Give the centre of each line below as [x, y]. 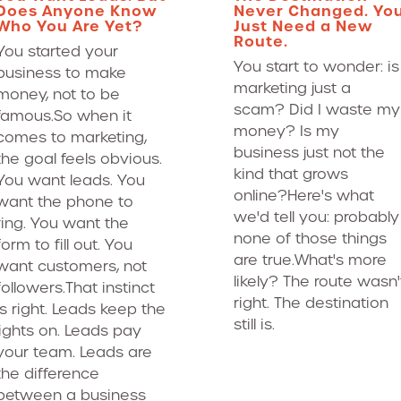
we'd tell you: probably [316, 217]
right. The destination [311, 303]
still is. [254, 324]
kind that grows [291, 174]
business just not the [309, 153]
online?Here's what [304, 196]
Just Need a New [303, 26]
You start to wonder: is [316, 67]
